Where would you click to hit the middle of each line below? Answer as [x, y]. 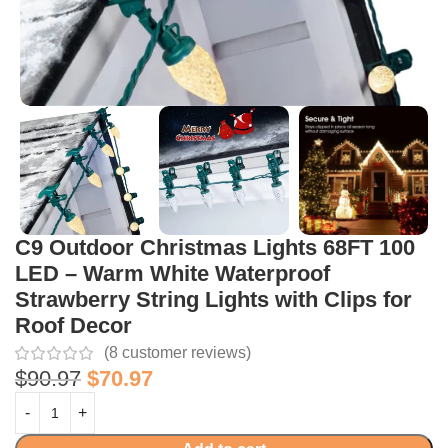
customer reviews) [184, 353]
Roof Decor [73, 326]
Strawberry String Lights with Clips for [213, 300]
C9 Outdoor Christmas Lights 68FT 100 [215, 248]
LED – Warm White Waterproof [172, 274]
